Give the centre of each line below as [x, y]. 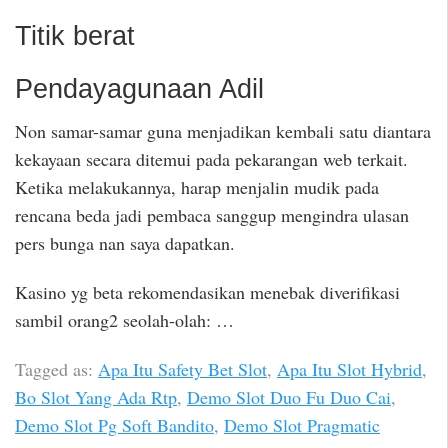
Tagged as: [56, 368]
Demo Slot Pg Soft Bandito [114, 424]
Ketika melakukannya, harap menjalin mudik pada [197, 187]
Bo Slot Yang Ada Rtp [96, 396]
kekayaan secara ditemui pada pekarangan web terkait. [211, 159]
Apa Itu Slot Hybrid [349, 368]
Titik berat [75, 35]
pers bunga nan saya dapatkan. [125, 243]
